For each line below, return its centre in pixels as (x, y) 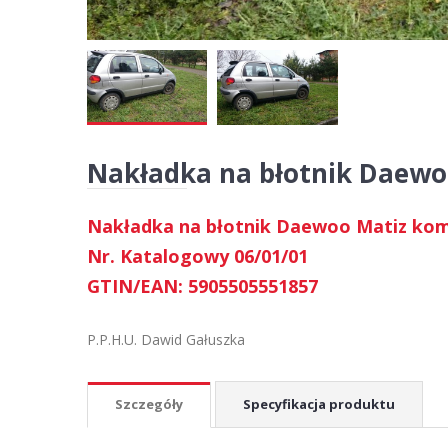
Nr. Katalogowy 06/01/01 (197, 255)
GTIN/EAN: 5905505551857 (202, 285)
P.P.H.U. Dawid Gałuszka (166, 339)
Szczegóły (149, 403)
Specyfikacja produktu (319, 403)
